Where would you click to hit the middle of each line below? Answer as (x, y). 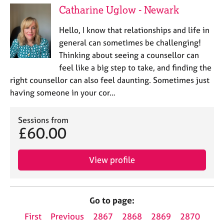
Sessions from (43, 120)
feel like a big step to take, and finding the (135, 67)
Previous (67, 216)
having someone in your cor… (63, 92)
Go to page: (112, 200)
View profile (112, 160)
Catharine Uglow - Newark (119, 10)
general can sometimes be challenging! (130, 42)
